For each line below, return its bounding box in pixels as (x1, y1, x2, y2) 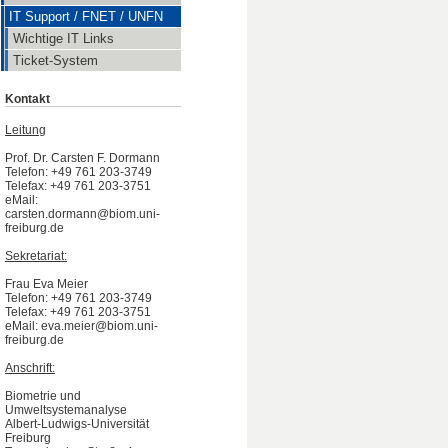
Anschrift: (5, 361, 55, 375)
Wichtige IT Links (13, 31, 114, 46)
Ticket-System (13, 53, 98, 68)
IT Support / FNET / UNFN (9, 9, 163, 24)
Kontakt (5, 92, 50, 106)
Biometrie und (5, 389, 81, 403)
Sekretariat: (5, 249, 67, 263)
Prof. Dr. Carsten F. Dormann (5, 151, 160, 165)
